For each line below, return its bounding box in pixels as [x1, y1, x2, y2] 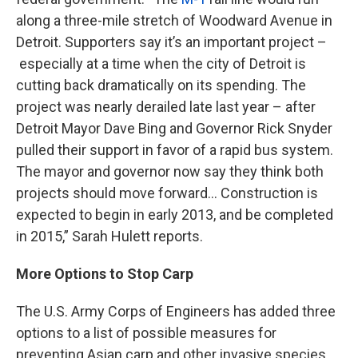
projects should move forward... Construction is [16, 185, 318, 201]
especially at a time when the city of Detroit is [16, 55, 306, 72]
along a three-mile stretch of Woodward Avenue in [16, 12, 332, 29]
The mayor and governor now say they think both [16, 163, 324, 180]
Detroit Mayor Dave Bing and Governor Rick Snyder [16, 120, 332, 137]
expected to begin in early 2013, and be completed [16, 206, 333, 223]
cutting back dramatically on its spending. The [16, 77, 306, 93]
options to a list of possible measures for [16, 324, 276, 341]
